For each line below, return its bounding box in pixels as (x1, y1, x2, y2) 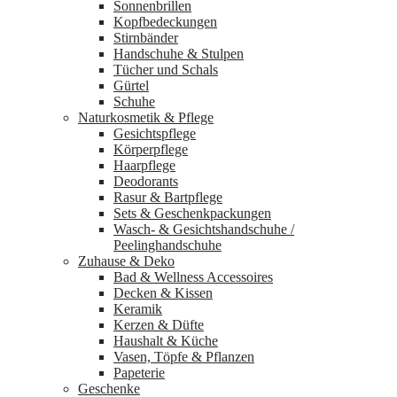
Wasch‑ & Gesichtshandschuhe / (113, 222, 294, 237)
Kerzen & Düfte (113, 317, 204, 333)
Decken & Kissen (113, 285, 213, 301)
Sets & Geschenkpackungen (113, 206, 271, 222)
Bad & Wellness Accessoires (113, 269, 273, 285)
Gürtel (113, 78, 149, 94)
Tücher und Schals (113, 62, 218, 78)
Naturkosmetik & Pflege (78, 110, 214, 126)
